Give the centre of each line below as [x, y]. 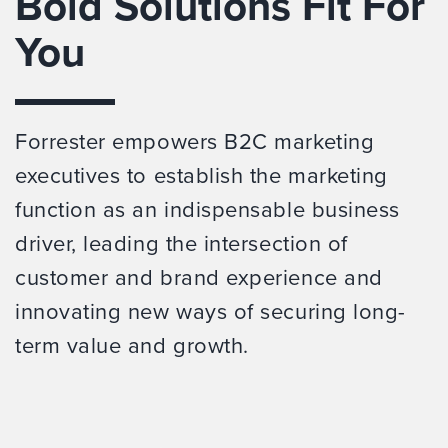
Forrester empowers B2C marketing [195, 141]
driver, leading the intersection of [181, 243]
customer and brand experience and [199, 277]
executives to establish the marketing [201, 175]
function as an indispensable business [207, 209]
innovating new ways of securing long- [210, 311]
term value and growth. [132, 345]
